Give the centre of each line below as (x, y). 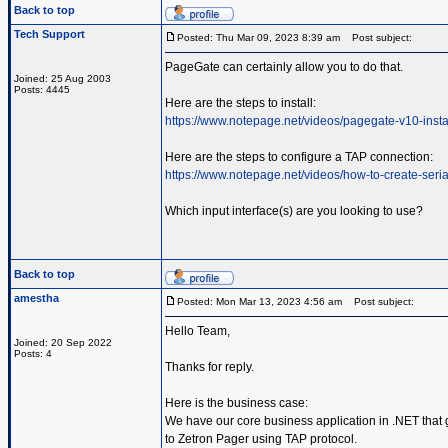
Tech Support (49, 34)
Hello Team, (197, 331)
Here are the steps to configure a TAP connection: (299, 157)
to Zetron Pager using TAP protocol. (261, 439)
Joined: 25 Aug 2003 (62, 78)
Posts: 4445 (42, 89)
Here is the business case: (236, 403)
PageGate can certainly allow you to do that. (284, 67)
